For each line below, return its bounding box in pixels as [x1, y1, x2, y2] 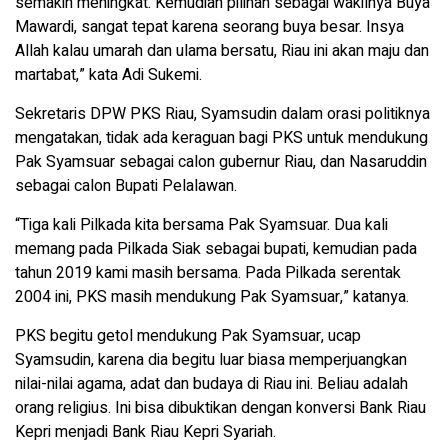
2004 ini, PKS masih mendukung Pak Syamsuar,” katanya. [15, 285, 409, 310]
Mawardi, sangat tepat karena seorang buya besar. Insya [15, 15, 404, 40]
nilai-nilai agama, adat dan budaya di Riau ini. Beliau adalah [15, 372, 408, 397]
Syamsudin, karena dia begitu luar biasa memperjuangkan [15, 348, 407, 373]
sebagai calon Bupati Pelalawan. [15, 174, 237, 199]
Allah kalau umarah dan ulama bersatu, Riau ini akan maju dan [15, 39, 429, 64]
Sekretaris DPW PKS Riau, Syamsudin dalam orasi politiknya [15, 102, 430, 127]
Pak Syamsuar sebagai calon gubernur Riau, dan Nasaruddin [15, 150, 427, 175]
